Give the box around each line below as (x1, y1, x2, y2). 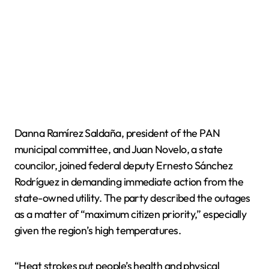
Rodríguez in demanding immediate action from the (14, 174, 244, 189)
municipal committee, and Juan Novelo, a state (14, 142, 223, 156)
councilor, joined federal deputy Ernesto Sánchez (14, 158, 233, 172)
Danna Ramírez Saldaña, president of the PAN (14, 125, 220, 140)
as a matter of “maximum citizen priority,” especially (14, 207, 247, 221)
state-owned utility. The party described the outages (14, 190, 250, 205)
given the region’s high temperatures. (14, 223, 181, 237)
